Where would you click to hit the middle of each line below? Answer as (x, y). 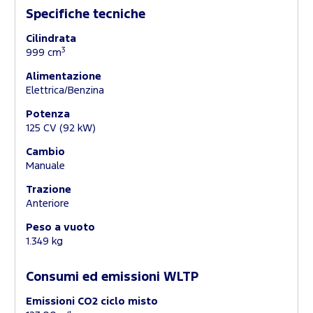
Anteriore (48, 204)
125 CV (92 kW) (61, 129)
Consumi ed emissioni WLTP (112, 277)
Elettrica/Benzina (65, 91)
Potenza (48, 115)
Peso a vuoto (60, 228)
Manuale (45, 166)
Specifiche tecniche (86, 15)
